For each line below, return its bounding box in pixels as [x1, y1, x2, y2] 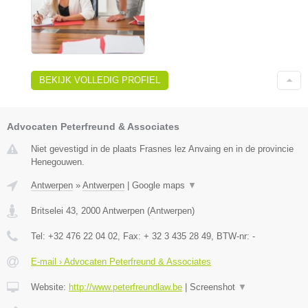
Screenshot [190, 281, 238, 292]
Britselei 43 [31, 205, 76, 216]
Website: [31, 281, 69, 292]
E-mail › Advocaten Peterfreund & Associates [31, 256, 211, 267]
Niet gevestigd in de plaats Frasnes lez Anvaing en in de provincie [31, 143, 294, 154]
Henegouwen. [31, 156, 85, 167]
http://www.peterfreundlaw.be [69, 281, 182, 292]
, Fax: [118, 230, 144, 241]
